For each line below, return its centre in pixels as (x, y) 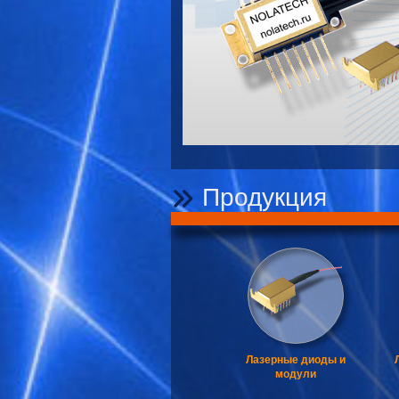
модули (296, 374)
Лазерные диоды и (296, 360)
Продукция (265, 197)
